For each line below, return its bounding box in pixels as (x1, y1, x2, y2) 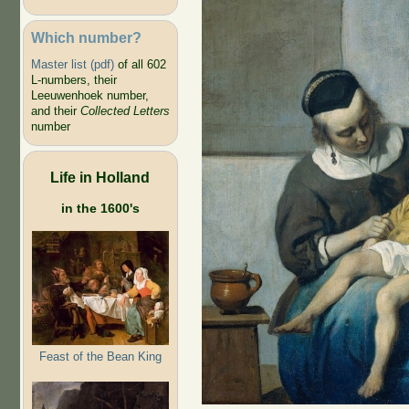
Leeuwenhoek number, (30, 89, 149, 103)
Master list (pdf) (30, 58, 114, 72)
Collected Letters (79, 104, 170, 119)
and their (30, 104, 80, 119)
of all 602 (113, 58, 166, 72)
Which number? (30, 28, 142, 46)
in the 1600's (60, 200, 140, 215)
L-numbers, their (30, 73, 117, 88)
